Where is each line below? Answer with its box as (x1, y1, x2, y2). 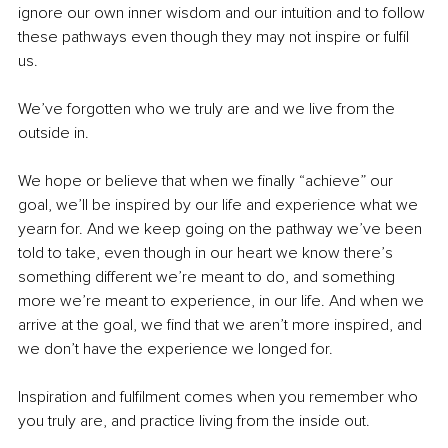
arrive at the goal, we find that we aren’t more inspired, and (18, 314, 426, 335)
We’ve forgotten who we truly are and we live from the (18, 98, 399, 119)
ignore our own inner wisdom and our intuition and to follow (18, 2, 429, 23)
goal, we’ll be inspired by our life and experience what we (18, 194, 422, 215)
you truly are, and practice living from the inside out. (18, 410, 374, 431)
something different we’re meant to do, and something (18, 266, 399, 287)
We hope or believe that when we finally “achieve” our (18, 170, 397, 191)
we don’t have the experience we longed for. (18, 338, 341, 359)
